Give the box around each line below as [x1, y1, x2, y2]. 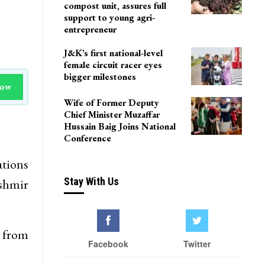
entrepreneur [63, 23, 117, 36]
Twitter [183, 238, 211, 250]
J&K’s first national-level [63, 47, 163, 60]
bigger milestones [63, 70, 136, 83]
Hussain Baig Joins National [63, 119, 176, 132]
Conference [63, 131, 111, 144]
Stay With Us [63, 174, 119, 188]
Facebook [88, 238, 128, 250]
